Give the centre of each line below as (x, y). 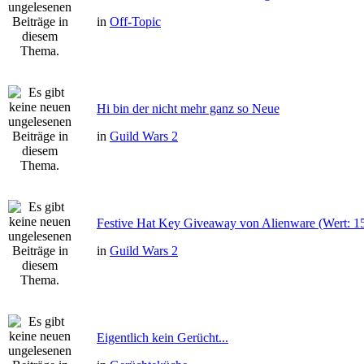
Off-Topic (135, 22)
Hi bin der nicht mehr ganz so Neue (188, 108)
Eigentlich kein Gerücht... (162, 338)
